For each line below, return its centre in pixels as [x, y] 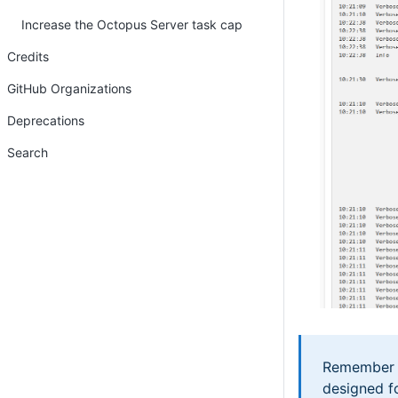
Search [28, 152]
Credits [28, 56]
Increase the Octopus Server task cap [132, 24]
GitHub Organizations [69, 88]
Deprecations [46, 120]
